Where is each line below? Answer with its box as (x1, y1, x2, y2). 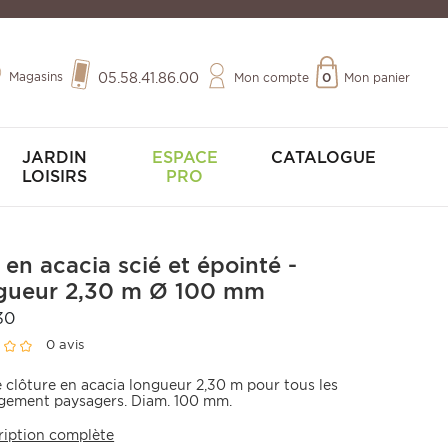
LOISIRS (21, 167, 87, 186)
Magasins (8, 68, 63, 84)
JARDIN (21, 148, 87, 167)
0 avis (46, 337, 85, 353)
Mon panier (343, 70, 410, 85)
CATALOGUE (270, 148, 376, 167)
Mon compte (233, 70, 309, 85)
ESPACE (151, 148, 218, 167)
